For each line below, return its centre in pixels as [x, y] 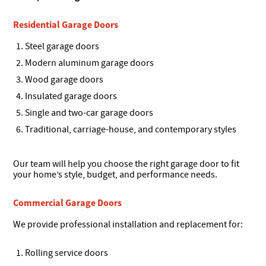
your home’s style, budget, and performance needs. [115, 174]
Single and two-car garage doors [89, 113]
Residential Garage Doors [66, 24]
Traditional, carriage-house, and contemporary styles [131, 129]
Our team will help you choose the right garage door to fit [126, 164]
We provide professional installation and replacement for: [128, 224]
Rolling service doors [67, 253]
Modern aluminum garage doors [90, 63]
